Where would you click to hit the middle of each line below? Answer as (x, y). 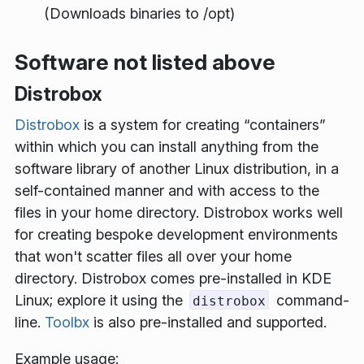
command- (310, 300)
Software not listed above (145, 62)
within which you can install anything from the (167, 146)
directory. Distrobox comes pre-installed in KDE (173, 278)
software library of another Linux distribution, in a (177, 168)
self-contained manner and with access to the (167, 190)
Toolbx (67, 322)
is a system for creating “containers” (203, 124)
